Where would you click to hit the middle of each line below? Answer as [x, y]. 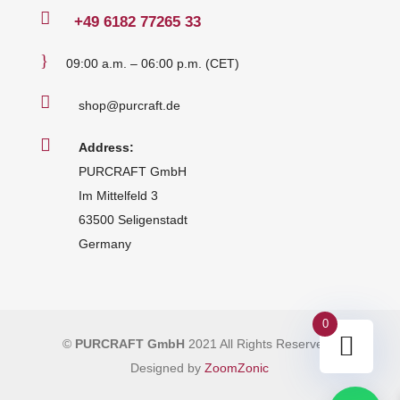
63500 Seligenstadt [133, 220]
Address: [106, 148]
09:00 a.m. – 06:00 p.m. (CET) [152, 64]
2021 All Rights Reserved [257, 344]
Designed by [168, 368]
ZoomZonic [237, 368]
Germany [104, 244]
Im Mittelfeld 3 [118, 196]
